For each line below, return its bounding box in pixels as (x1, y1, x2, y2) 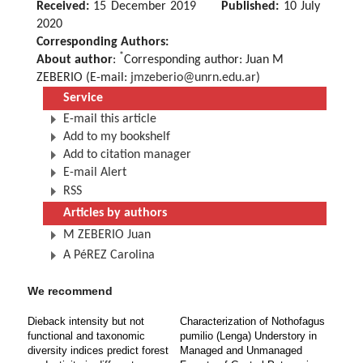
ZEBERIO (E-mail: (36, 71, 130, 85)
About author (36, 53, 113, 67)
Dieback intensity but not (28, 315, 144, 328)
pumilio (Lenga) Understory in (180, 330, 317, 343)
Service (63, 92, 103, 105)
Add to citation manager (63, 148, 191, 162)
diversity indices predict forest (28, 344, 169, 357)
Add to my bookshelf (63, 130, 170, 144)
